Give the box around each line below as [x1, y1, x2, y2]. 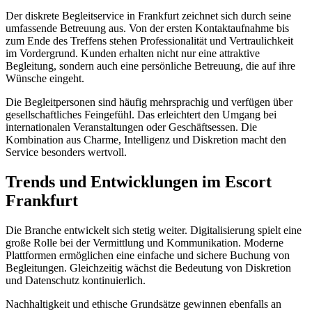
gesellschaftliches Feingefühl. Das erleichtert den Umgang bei [6, 109, 276, 121]
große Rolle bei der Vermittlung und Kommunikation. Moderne [6, 236, 283, 249]
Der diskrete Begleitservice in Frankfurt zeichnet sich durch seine [6, 10, 291, 22]
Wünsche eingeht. [6, 72, 84, 85]
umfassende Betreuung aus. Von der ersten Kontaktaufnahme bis [6, 22, 289, 35]
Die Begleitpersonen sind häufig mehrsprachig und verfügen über [6, 96, 292, 109]
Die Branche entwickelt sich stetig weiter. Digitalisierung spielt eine [6, 224, 302, 236]
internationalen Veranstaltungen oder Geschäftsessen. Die [6, 121, 257, 134]
